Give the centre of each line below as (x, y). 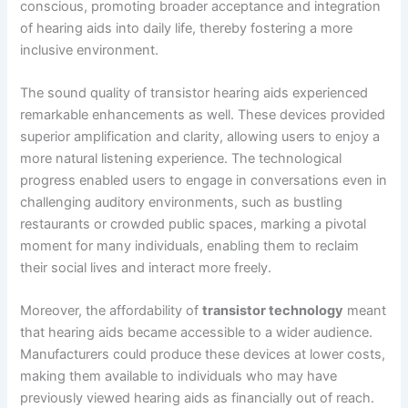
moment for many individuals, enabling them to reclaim (190, 245)
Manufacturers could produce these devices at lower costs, (203, 355)
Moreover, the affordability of (112, 311)
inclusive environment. (90, 50)
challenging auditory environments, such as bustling (182, 202)
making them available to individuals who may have (179, 377)
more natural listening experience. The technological (181, 158)
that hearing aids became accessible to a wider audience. (197, 333)
